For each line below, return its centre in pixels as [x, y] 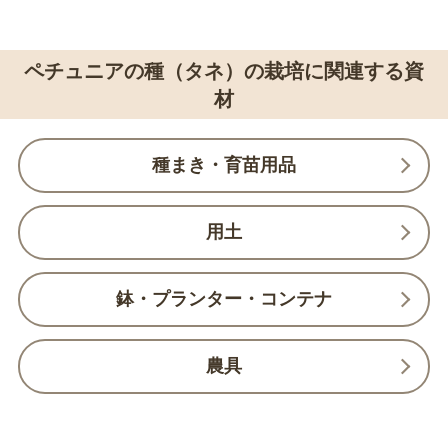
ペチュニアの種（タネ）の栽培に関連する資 [224, 70]
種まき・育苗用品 [224, 165]
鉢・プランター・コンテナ [224, 299]
